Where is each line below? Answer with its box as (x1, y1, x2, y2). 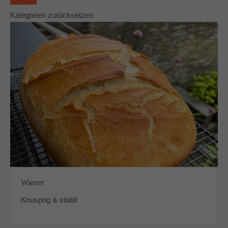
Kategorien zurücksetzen (10, 11, 93, 19)
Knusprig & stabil (21, 195, 77, 205)
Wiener (21, 178, 44, 187)
